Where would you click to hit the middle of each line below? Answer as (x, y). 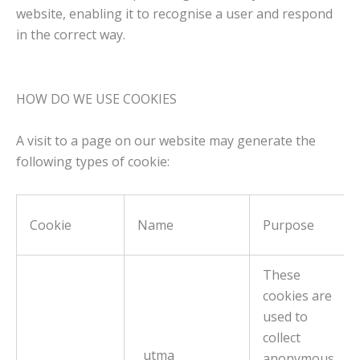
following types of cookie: (93, 161)
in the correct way (70, 34)
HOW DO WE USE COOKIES (96, 98)
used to (285, 316)
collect (282, 337)
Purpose (288, 225)
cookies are (297, 295)
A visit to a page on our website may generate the (166, 140)
